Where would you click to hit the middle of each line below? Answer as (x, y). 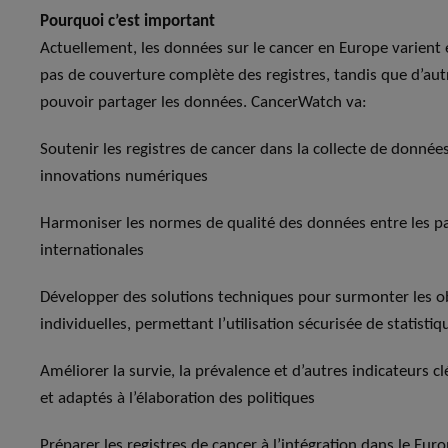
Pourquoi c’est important (127, 21)
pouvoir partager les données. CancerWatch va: (203, 102)
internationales (92, 250)
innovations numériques (124, 176)
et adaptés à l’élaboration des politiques (177, 398)
